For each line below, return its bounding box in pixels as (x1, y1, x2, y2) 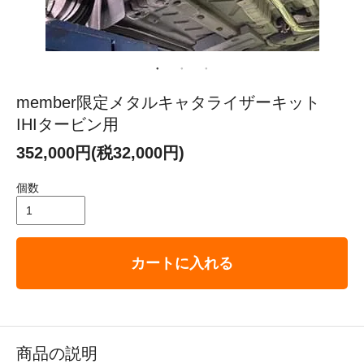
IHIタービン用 (16, 115, 119, 133)
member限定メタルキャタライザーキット (16, 93, 336, 111)
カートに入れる (131, 254, 233, 271)
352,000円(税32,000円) (16, 143, 184, 162)
